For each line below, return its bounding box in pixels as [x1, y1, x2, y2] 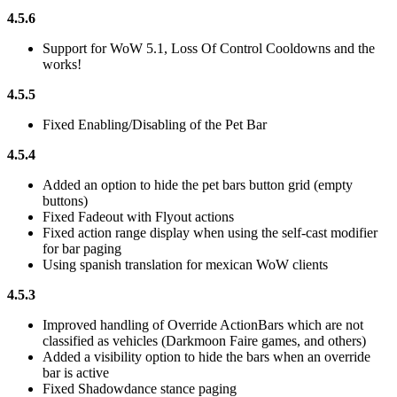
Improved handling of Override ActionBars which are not [43, 317, 363, 333]
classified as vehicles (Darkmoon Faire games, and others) [43, 333, 366, 349]
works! [43, 57, 82, 73]
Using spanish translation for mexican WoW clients [43, 257, 328, 273]
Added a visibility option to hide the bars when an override [43, 349, 370, 365]
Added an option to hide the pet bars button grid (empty [43, 177, 353, 193]
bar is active [43, 365, 109, 381]
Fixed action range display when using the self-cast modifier [43, 225, 378, 241]
